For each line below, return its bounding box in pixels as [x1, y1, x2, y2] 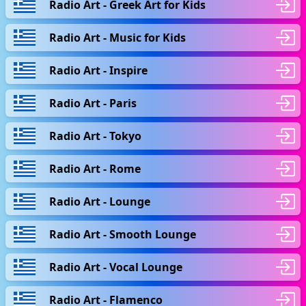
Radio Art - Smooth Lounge [49, 226, 196, 242]
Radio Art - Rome [49, 161, 141, 176]
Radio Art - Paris [49, 95, 137, 111]
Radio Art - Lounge [49, 193, 150, 209]
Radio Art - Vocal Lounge [49, 259, 182, 275]
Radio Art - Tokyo [49, 128, 141, 143]
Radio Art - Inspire [49, 62, 148, 78]
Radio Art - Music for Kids [49, 29, 186, 45]
